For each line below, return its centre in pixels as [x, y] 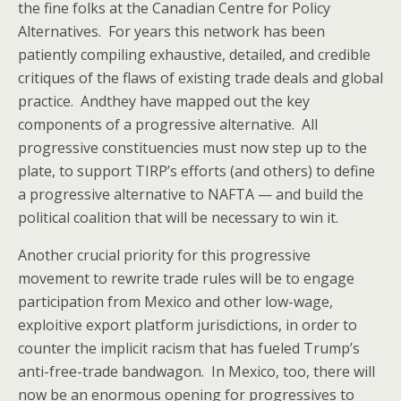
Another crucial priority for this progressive [164, 255]
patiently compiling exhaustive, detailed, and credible [194, 55]
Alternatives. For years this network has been [171, 31]
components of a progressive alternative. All [168, 124]
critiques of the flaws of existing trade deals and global [200, 78]
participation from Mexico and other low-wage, [175, 302]
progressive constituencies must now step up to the [192, 148]
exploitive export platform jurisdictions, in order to [188, 325]
